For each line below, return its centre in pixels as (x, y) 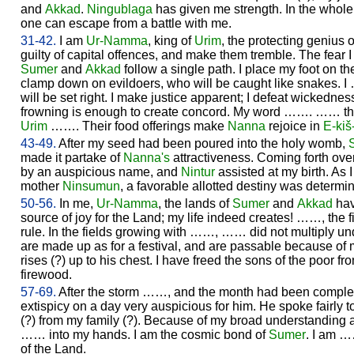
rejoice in (294, 126)
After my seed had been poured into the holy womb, (202, 143)
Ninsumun (91, 186)
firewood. (46, 274)
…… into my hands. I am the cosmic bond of (145, 334)
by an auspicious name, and (101, 171)
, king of (171, 40)
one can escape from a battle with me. (126, 23)
